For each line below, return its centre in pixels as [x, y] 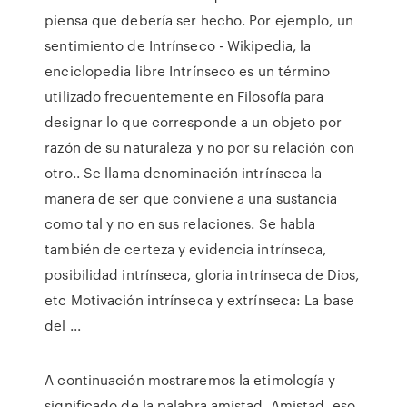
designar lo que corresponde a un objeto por [194, 122]
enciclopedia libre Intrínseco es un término [188, 71]
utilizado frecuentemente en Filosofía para [184, 96]
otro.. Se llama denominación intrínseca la [184, 173]
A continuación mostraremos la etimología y [190, 380]
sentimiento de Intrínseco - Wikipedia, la [178, 45]
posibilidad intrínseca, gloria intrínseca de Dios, [202, 274]
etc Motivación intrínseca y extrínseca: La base [199, 300]
